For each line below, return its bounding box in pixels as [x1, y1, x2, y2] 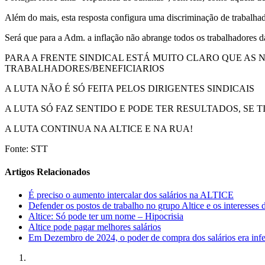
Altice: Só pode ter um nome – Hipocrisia [28, 211, 183, 222]
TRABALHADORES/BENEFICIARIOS [5, 63, 164, 73]
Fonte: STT [5, 143, 48, 154]
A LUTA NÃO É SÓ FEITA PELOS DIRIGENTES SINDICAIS [5, 83, 254, 93]
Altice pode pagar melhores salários [28, 222, 161, 232]
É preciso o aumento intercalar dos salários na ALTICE [28, 190, 234, 201]
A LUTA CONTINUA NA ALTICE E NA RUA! [5, 123, 193, 134]
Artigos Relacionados [5, 166, 90, 177]
